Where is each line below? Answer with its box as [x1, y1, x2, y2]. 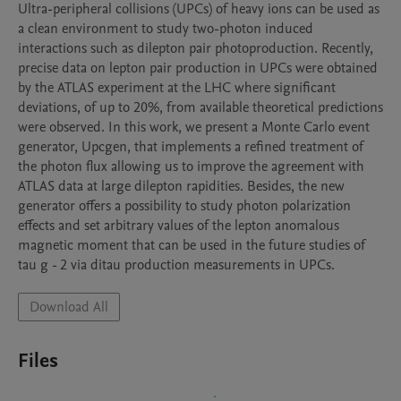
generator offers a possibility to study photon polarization [18, 196, 351, 216]
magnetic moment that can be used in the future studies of [18, 235, 365, 255]
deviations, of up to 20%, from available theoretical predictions [18, 98, 383, 117]
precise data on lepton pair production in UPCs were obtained [18, 58, 378, 78]
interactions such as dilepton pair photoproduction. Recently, [18, 38, 373, 58]
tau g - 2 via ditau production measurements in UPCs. [18, 255, 335, 275]
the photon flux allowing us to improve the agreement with [18, 157, 364, 176]
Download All [30, 297, 108, 317]
